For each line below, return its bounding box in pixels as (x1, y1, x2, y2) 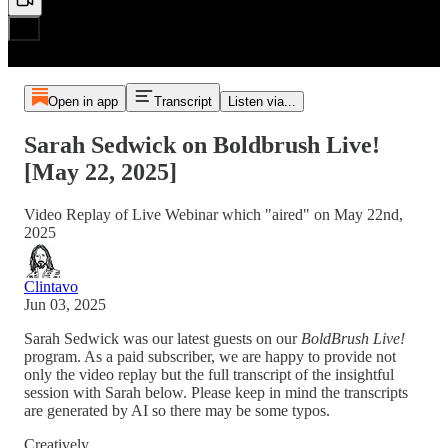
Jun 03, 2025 (24, 295, 106, 313)
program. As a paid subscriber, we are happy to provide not (24, 347, 396, 365)
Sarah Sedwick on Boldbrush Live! (24, 131, 380, 158)
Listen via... (227, 94, 296, 109)
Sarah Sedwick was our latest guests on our (24, 329, 301, 347)
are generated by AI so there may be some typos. (24, 401, 330, 419)
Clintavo (24, 277, 78, 295)
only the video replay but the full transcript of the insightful (24, 365, 394, 383)
